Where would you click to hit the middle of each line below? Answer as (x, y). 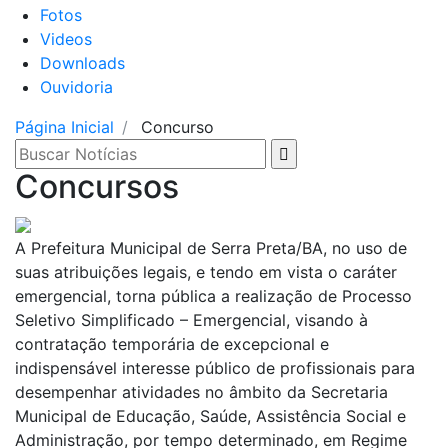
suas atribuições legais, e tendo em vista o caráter (206, 271)
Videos (66, 38)
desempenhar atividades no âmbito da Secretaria (201, 391)
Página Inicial (64, 126)
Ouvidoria (76, 86)
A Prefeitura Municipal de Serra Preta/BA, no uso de (211, 247)
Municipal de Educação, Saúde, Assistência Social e (210, 415)
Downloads (82, 62)
